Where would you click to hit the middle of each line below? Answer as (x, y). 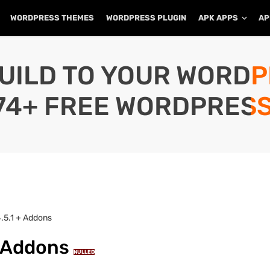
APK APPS (218, 18)
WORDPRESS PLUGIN (146, 18)
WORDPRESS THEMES (52, 18)
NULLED (84, 252)
